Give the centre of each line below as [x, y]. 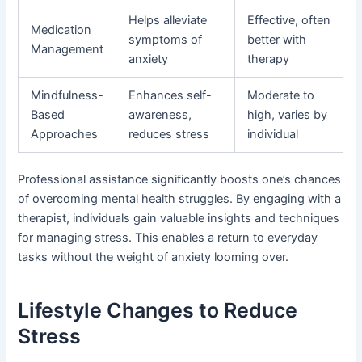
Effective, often [289, 20]
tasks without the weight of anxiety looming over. [154, 257]
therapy [269, 59]
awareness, [160, 114]
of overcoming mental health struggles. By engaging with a [180, 199]
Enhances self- [170, 95]
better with [277, 39]
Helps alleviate [168, 20]
